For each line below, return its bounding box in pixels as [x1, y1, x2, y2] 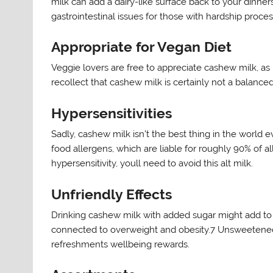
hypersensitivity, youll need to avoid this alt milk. [51, 158, 253, 169]
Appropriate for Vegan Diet [51, 39, 232, 55]
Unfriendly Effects [51, 186, 172, 202]
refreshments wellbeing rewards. [51, 238, 190, 250]
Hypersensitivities [51, 105, 172, 121]
